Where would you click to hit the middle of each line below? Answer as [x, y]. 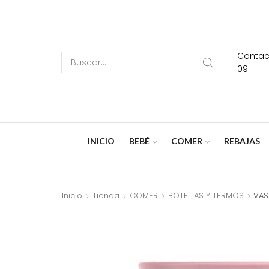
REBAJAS [242, 141]
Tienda [106, 195]
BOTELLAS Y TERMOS [206, 195]
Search [156, 68]
